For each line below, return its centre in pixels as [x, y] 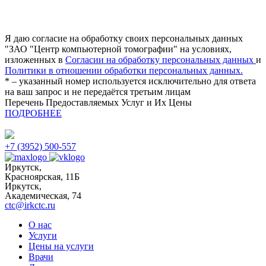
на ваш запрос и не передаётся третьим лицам [98, 91]
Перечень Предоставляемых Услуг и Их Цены [98, 102]
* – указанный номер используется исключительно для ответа [130, 81]
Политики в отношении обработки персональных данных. [124, 70]
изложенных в [35, 59]
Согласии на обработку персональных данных [161, 59]
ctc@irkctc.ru [30, 205]
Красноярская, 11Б [42, 176]
